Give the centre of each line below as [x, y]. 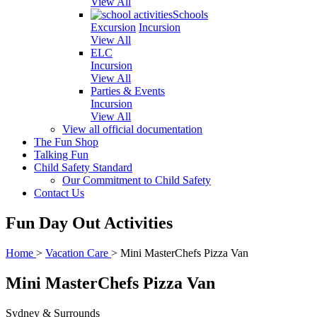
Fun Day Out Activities [89, 223]
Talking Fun [61, 155]
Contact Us [59, 193]
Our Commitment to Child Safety [137, 180]
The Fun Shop [66, 142]
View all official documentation [132, 129]
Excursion [113, 27]
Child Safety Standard [83, 167]
